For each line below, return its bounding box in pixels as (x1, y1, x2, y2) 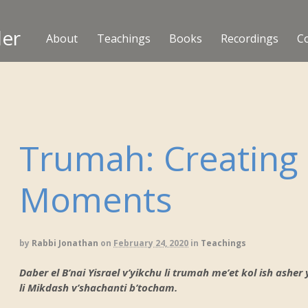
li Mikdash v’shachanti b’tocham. (19, 280, 178, 294)
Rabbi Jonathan (32, 237, 99, 249)
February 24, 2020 (113, 237, 189, 249)
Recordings (220, 30, 278, 46)
